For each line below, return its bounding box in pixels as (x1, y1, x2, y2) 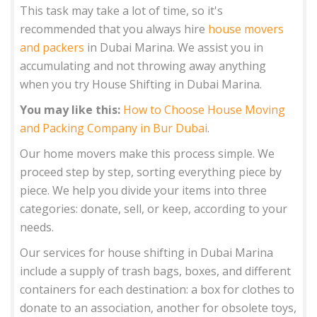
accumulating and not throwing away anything (20, 57, 267, 74)
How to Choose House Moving (123, 101, 286, 117)
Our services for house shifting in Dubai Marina (20, 244, 274, 260)
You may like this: (20, 101, 124, 117)
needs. (20, 219, 54, 235)
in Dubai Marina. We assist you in (84, 39, 264, 55)
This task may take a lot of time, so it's (20, 2, 224, 18)
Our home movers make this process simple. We (20, 145, 275, 161)
